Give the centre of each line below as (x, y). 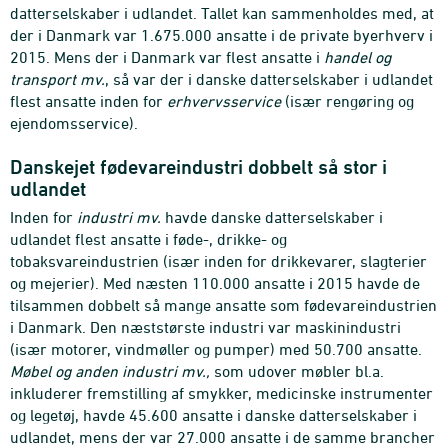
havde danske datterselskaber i (272, 217)
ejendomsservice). (74, 123)
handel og (357, 57)
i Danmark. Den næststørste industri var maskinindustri (205, 327)
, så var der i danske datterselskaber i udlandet (269, 79)
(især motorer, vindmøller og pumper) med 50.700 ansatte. (216, 349)
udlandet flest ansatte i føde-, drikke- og (148, 239)
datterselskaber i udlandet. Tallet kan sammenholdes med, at (222, 13)
